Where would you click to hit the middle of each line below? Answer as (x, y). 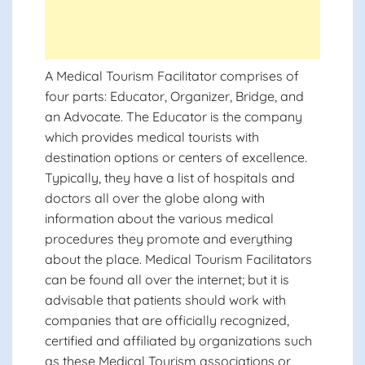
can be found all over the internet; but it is (167, 279)
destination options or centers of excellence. (176, 157)
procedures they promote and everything (169, 239)
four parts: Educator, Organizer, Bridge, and (174, 96)
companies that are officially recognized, (167, 320)
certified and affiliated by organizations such (178, 341)
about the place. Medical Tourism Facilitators (178, 259)
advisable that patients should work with (165, 300)
